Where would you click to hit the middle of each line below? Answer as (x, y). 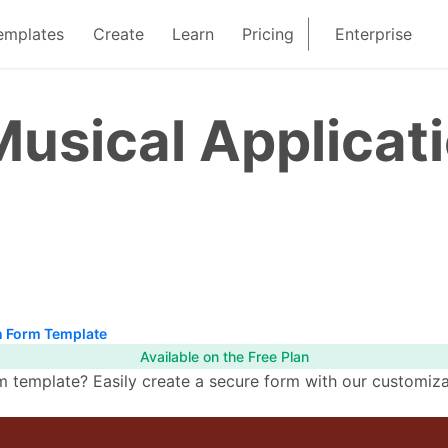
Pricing (268, 34)
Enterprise (374, 34)
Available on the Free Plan (224, 357)
